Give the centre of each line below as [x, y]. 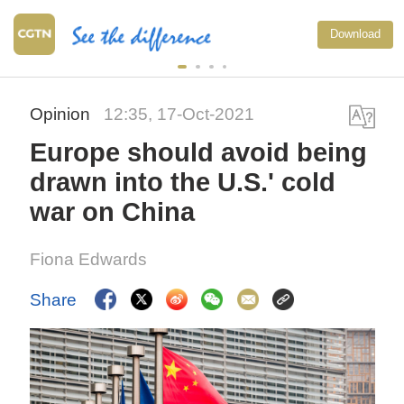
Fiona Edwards [89, 260]
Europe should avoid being [199, 153]
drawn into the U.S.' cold [183, 183]
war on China [113, 212]
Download [355, 33]
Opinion [63, 115]
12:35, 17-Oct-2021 [179, 115]
